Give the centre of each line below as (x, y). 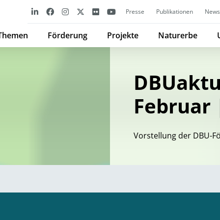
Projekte (123, 35)
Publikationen (175, 12)
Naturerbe (178, 35)
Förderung (68, 35)
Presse (135, 12)
